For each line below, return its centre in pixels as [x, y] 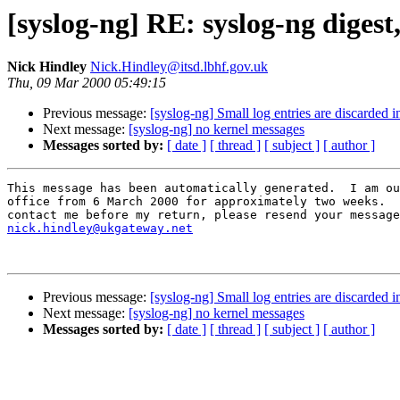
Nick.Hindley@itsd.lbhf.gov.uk [179, 67]
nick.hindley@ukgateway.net [100, 229]
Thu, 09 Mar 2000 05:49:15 [87, 83]
